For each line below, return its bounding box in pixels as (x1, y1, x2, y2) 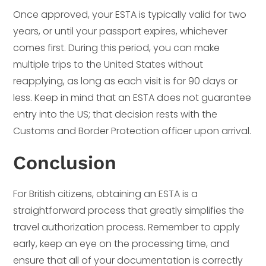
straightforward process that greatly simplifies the (13, 203, 245, 217)
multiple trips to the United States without (13, 57, 204, 71)
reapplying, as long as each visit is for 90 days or (13, 74, 238, 88)
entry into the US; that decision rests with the (13, 107, 218, 121)
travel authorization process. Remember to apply (13, 220, 240, 234)
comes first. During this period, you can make (13, 40, 220, 55)
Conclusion (13, 151, 117, 174)
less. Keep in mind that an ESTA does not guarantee (13, 90, 252, 104)
